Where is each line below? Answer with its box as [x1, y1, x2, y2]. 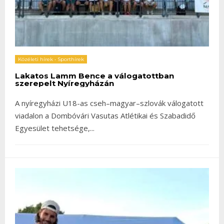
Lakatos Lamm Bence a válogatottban [15, 70, 174, 80]
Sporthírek [57, 55, 84, 62]
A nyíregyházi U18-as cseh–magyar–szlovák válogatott [15, 97, 203, 108]
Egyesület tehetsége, [15, 122, 90, 133]
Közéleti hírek [18, 55, 53, 62]
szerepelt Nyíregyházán [15, 78, 114, 88]
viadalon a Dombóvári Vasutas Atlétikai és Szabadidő [15, 110, 195, 120]
